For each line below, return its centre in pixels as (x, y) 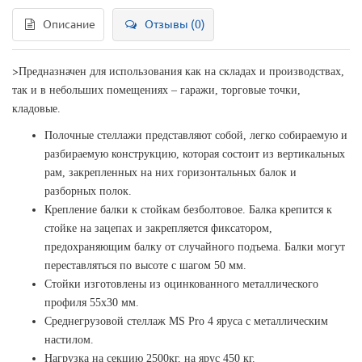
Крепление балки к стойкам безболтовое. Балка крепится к (188, 210)
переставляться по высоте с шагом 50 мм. (145, 265)
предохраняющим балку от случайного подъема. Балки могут (195, 247)
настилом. (69, 340)
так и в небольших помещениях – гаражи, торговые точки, (156, 90)
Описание (69, 24)
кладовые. (36, 109)
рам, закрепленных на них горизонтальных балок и (170, 173)
